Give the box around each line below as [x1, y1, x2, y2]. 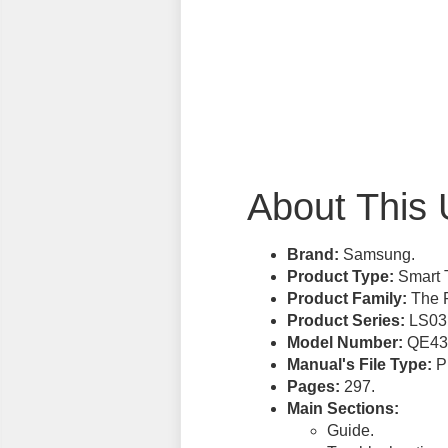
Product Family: [286, 290, 407, 308]
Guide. [326, 422, 374, 440]
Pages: [286, 378, 340, 396]
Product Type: [286, 268, 394, 286]
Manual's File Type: [286, 356, 432, 374]
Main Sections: [286, 400, 399, 418]
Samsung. [338, 246, 415, 264]
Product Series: [286, 312, 405, 330]
